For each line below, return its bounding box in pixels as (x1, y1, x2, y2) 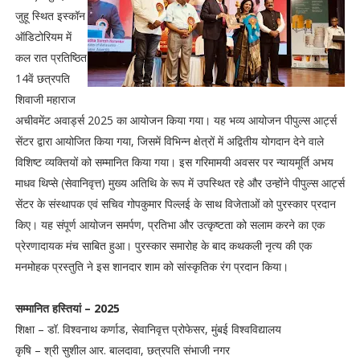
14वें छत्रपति (14, 71, 70, 86)
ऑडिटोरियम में (14, 29, 72, 44)
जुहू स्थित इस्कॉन (14, 8, 85, 23)
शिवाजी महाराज (14, 92, 76, 107)
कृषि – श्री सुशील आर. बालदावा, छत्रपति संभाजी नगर (14, 342, 230, 358)
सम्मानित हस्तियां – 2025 (14, 301, 120, 316)
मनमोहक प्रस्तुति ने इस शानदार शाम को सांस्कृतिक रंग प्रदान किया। (14, 259, 288, 274)
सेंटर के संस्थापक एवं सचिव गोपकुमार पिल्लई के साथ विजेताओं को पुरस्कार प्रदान (14, 196, 336, 211)
